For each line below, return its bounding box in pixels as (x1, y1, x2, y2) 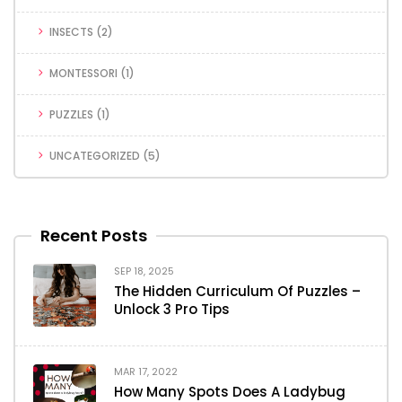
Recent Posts (40, 223, 147, 247)
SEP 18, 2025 (114, 263, 174, 278)
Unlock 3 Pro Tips (114, 299, 230, 319)
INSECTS (49, 23, 93, 39)
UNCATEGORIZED (49, 147, 140, 163)
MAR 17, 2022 (114, 363, 178, 379)
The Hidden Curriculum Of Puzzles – (114, 281, 361, 301)
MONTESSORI (49, 65, 118, 81)
